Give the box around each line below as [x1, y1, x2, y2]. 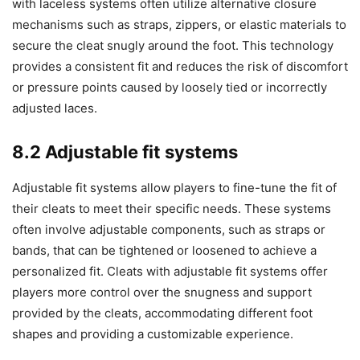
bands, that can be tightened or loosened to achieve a [12, 243, 317, 259]
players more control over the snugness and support [12, 284, 312, 301]
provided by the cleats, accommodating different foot [12, 305, 313, 321]
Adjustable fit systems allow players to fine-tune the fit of [12, 180, 337, 196]
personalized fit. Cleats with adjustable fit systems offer [12, 264, 328, 280]
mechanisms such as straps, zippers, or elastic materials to [12, 17, 346, 33]
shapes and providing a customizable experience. [12, 326, 293, 342]
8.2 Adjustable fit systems [12, 141, 238, 163]
